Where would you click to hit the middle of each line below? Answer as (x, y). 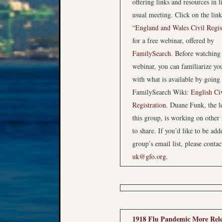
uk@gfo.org (149, 156)
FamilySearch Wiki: (162, 92)
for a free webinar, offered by (173, 40)
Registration (149, 105)
